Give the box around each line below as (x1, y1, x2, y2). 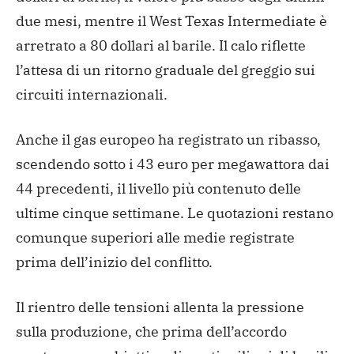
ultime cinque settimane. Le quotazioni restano (16, 203, 333, 222)
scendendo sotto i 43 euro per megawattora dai (16, 154, 330, 173)
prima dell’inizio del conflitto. (16, 252, 213, 271)
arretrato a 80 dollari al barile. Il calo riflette (16, 36, 306, 55)
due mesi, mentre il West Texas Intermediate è (16, 11, 327, 30)
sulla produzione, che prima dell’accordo (16, 322, 287, 341)
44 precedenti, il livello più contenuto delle (16, 179, 301, 198)
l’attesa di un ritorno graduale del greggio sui (16, 60, 315, 79)
